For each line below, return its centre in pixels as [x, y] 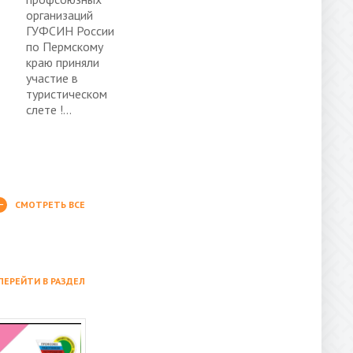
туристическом [67, 93]
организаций [59, 15]
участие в [52, 78]
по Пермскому [65, 46]
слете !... [49, 109]
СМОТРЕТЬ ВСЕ [50, 204]
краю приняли [63, 62]
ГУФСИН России [70, 30]
